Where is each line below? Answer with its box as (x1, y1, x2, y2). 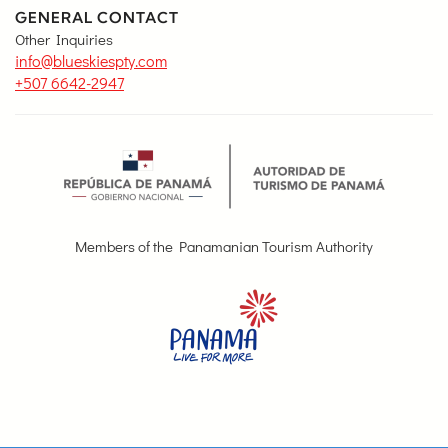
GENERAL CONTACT (15, 7, 179, 27)
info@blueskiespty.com (15, 49, 167, 71)
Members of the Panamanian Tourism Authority (75, 235, 373, 256)
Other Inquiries (15, 28, 113, 49)
